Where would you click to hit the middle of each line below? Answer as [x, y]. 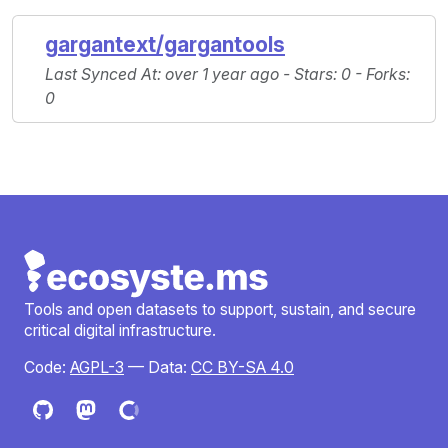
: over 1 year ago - [225, 75]
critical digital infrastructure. [120, 331]
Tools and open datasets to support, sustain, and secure [220, 310]
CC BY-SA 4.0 [242, 368]
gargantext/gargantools [165, 45]
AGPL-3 [97, 368]
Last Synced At [101, 75]
